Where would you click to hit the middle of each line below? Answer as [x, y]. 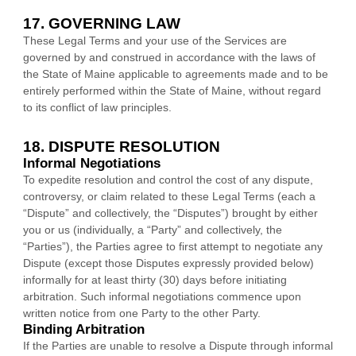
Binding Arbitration [84, 329]
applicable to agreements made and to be [222, 74]
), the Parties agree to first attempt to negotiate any [194, 246]
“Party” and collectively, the [215, 230]
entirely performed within [85, 91]
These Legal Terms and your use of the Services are [155, 41]
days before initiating [233, 280]
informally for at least [77, 280]
